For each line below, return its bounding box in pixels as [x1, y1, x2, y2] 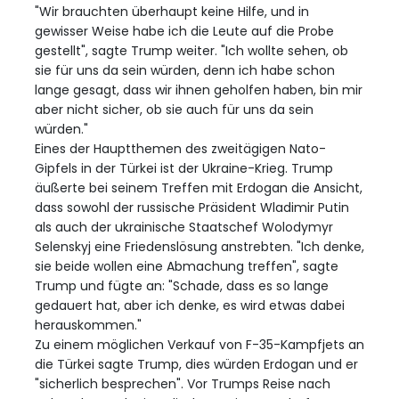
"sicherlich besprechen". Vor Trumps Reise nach [35, 374, 330, 393]
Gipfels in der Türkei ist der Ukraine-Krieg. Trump [35, 159, 333, 177]
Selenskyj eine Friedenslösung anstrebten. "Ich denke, [35, 237, 364, 256]
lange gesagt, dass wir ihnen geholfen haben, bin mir [35, 80, 362, 99]
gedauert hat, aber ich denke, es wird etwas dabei [35, 296, 345, 314]
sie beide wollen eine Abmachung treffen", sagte [35, 256, 338, 275]
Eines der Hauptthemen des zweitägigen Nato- [35, 139, 326, 158]
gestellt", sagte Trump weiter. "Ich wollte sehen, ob [35, 41, 348, 60]
